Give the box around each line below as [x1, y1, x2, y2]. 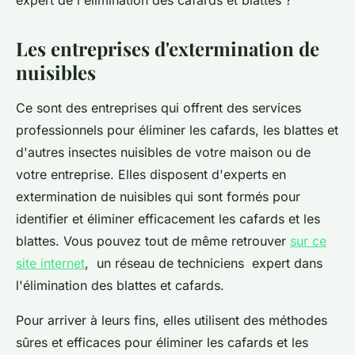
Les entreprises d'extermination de [16, 36, 319, 62]
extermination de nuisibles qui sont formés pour [16, 189, 300, 205]
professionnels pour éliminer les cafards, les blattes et [16, 122, 338, 139]
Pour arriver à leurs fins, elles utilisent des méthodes [16, 312, 327, 329]
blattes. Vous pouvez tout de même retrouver [16, 233, 290, 250]
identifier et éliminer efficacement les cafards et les [16, 211, 320, 227]
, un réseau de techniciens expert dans [85, 255, 323, 272]
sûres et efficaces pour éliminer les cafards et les [16, 334, 308, 351]
